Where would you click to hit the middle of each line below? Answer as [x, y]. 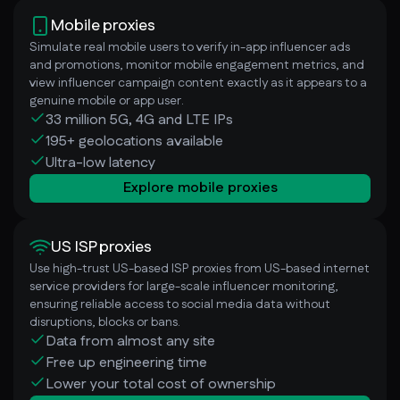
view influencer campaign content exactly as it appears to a [198, 83]
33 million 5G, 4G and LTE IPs [139, 120]
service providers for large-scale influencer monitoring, [184, 286]
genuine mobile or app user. [107, 100]
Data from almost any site [130, 341]
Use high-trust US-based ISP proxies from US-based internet [200, 268]
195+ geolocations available [134, 141]
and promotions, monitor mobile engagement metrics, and [197, 65]
